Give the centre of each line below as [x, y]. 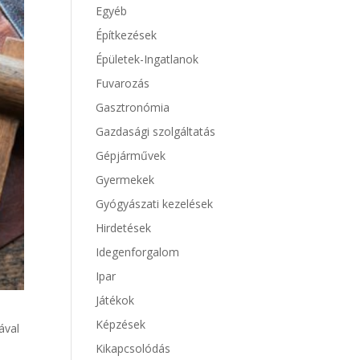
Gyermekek [125, 180]
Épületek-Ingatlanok [147, 59]
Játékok [115, 300]
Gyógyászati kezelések [155, 204]
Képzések [121, 324]
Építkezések [127, 35]
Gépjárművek [131, 155]
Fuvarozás [123, 83]
